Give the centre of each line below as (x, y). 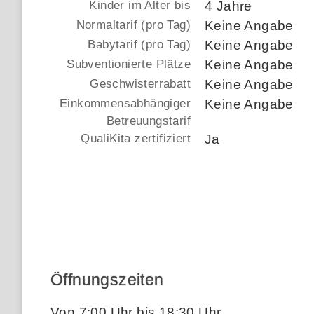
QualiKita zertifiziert (136, 138)
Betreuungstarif (148, 121)
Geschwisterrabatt (140, 83)
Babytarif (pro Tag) (139, 44)
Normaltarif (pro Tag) (133, 25)
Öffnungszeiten (107, 279)
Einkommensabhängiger (125, 103)
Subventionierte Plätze (129, 64)
